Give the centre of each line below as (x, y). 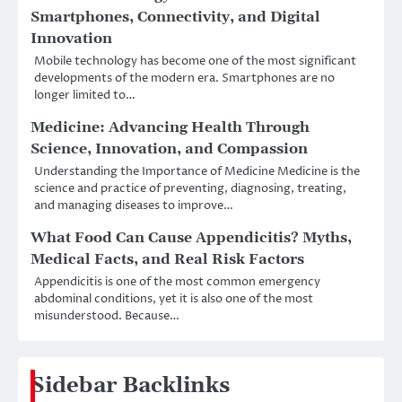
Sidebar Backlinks (130, 386)
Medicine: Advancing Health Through (170, 128)
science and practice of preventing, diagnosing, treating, (190, 189)
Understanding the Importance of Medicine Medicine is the (197, 172)
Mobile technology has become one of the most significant (195, 61)
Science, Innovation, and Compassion (169, 149)
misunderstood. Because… (107, 316)
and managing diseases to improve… (134, 206)
